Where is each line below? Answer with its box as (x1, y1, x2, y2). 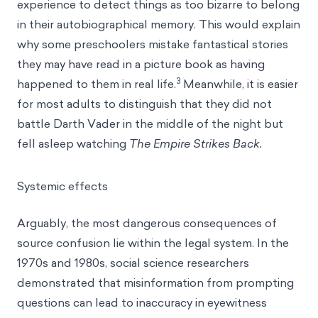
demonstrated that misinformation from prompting (17, 275, 294, 290)
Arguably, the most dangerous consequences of (17, 215, 277, 231)
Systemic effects (17, 178, 108, 194)
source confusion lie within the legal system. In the (17, 235, 289, 251)
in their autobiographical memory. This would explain (17, 16, 300, 32)
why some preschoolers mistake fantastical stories (17, 36, 288, 52)
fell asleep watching (17, 136, 129, 151)
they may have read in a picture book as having (17, 56, 265, 72)
